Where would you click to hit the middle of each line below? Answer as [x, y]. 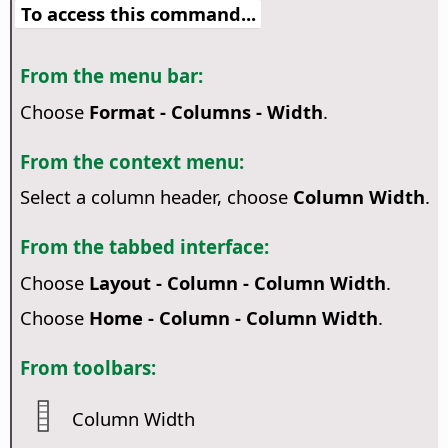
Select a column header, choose [156, 197]
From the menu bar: [111, 76]
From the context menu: [131, 161]
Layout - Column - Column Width [237, 282]
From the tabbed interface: [144, 247]
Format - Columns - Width [205, 111]
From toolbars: [87, 367]
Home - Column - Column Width [233, 317]
